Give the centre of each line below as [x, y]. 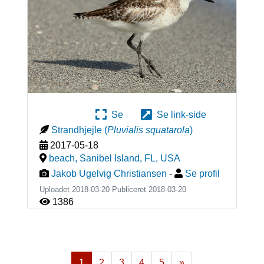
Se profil [202, 174]
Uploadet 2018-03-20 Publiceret [94, 190]
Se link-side [179, 115]
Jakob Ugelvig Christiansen [109, 174]
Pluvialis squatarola [148, 130]
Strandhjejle [76, 130]
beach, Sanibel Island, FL [102, 159]
